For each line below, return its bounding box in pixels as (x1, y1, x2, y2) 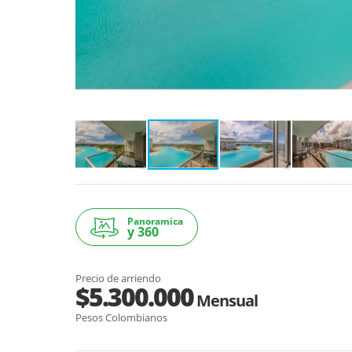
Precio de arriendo (75, 270, 161, 285)
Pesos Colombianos (75, 310, 167, 324)
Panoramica (127, 214, 183, 228)
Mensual (193, 289, 258, 311)
